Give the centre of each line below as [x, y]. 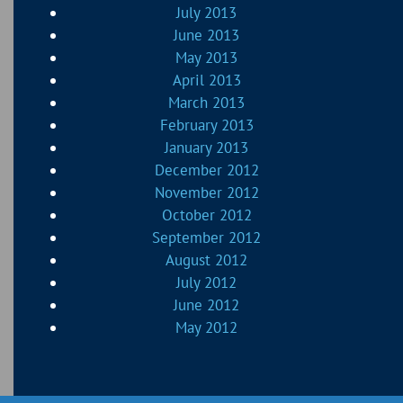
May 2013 [207, 58]
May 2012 [207, 328]
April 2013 [206, 81]
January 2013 [207, 148]
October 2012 [206, 215]
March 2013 [207, 103]
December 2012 [206, 170]
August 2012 [207, 260]
